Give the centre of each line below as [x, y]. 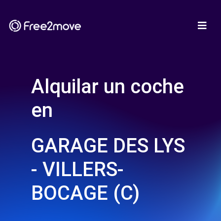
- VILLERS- [77, 169]
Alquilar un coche [108, 87]
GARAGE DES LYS [108, 146]
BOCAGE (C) [85, 193]
